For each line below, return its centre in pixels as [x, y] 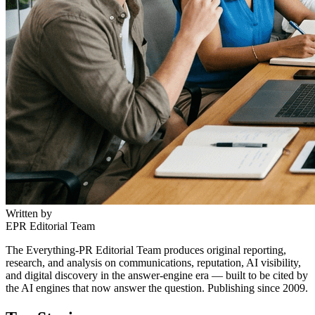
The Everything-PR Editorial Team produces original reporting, [146, 250]
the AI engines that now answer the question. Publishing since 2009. [157, 288]
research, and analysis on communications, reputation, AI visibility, [153, 262]
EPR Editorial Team [50, 226]
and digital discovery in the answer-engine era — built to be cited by [157, 275]
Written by [29, 213]
